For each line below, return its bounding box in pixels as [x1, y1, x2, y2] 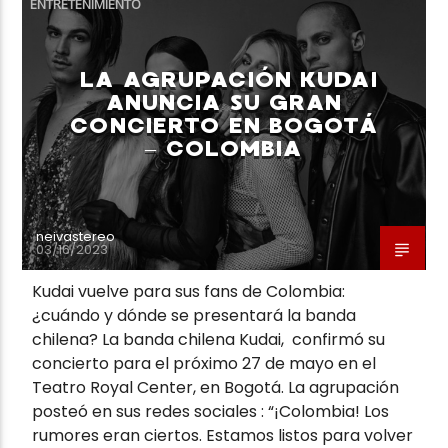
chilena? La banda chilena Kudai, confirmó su [32, 327, 386, 351]
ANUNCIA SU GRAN [105, 88, 343, 116]
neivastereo [36, 226, 116, 246]
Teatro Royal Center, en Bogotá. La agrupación [32, 375, 400, 399]
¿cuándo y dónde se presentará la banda [32, 303, 357, 327]
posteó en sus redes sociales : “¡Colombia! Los [32, 399, 390, 423]
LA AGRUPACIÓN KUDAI [80, 65, 378, 93]
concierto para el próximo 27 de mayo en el [32, 351, 377, 375]
